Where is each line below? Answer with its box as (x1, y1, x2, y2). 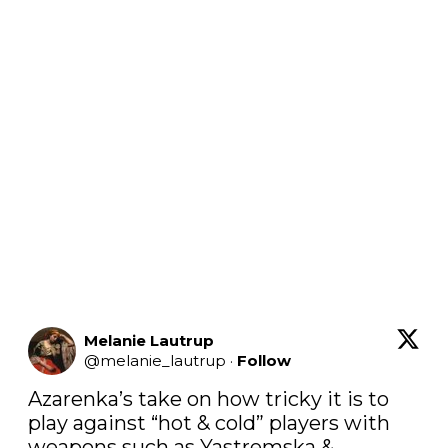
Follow (237, 350, 291, 370)
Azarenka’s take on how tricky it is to (28, 386, 389, 411)
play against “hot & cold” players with (28, 410, 390, 435)
